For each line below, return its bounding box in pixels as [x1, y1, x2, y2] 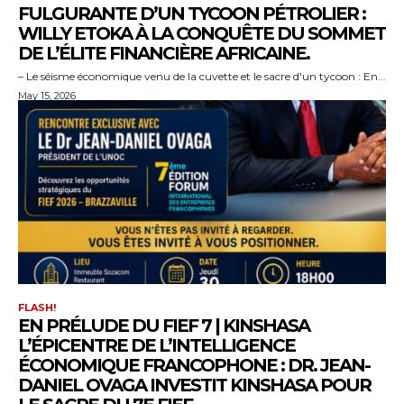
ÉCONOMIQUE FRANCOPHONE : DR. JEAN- [18, 353, 370, 376]
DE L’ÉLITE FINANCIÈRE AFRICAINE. [18, 41, 309, 64]
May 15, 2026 [18, 88, 76, 102]
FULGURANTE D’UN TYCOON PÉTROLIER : [18, 2, 365, 24]
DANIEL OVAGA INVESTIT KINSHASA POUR [18, 373, 371, 396]
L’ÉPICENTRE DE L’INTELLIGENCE [18, 334, 295, 356]
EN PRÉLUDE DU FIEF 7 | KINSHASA [18, 314, 309, 336]
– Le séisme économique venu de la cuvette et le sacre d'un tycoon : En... [363, 69, 386, 83]
